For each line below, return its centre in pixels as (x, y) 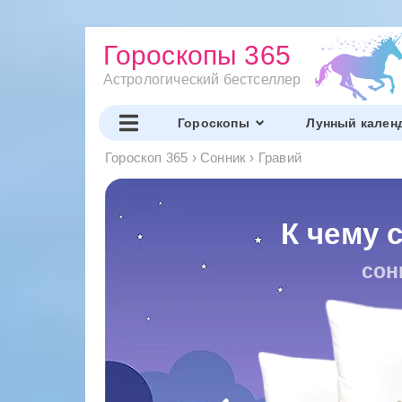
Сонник (223, 157)
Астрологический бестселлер (202, 79)
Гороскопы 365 (197, 55)
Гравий (280, 157)
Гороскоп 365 (147, 157)
